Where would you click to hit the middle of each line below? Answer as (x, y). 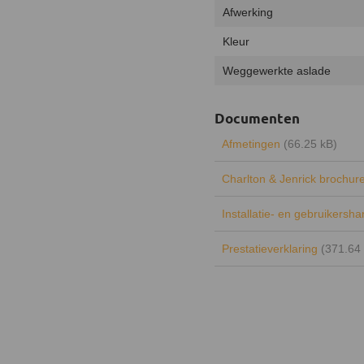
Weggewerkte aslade (277, 71)
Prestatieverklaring (271, 249)
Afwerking (248, 12)
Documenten (257, 118)
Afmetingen (253, 144)
